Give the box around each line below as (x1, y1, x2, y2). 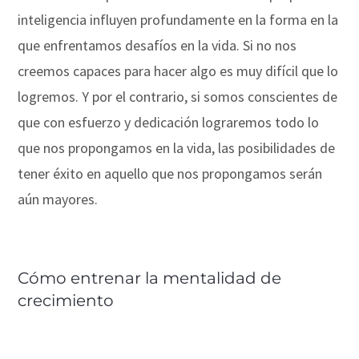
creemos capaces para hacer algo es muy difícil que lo (18, 61, 339, 80)
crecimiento (18, 290, 115, 310)
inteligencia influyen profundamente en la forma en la (18, 10, 339, 29)
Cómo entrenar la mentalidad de (18, 268, 282, 288)
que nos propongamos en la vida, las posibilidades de (18, 138, 336, 157)
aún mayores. (18, 189, 99, 208)
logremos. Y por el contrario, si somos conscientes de (18, 87, 338, 106)
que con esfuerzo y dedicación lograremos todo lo (18, 112, 320, 131)
